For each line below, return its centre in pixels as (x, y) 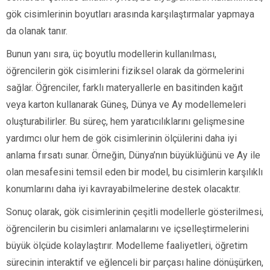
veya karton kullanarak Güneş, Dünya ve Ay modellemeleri (126, 105)
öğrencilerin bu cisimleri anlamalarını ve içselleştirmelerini (127, 229)
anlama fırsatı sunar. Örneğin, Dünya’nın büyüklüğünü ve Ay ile (133, 155)
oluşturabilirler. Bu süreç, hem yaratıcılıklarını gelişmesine (125, 122)
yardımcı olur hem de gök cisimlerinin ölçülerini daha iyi (121, 139)
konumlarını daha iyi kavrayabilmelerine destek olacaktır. (123, 189)
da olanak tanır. (37, 31)
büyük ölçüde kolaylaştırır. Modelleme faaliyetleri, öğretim (127, 246)
